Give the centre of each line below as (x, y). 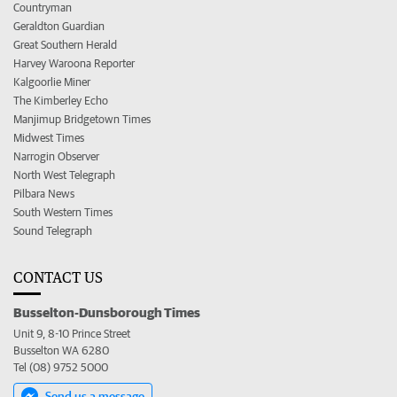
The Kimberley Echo (61, 100)
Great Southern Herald (65, 44)
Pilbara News (44, 193)
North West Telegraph (64, 175)
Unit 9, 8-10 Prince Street (72, 333)
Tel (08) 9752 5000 (61, 367)
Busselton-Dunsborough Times (107, 311)
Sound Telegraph (53, 230)
